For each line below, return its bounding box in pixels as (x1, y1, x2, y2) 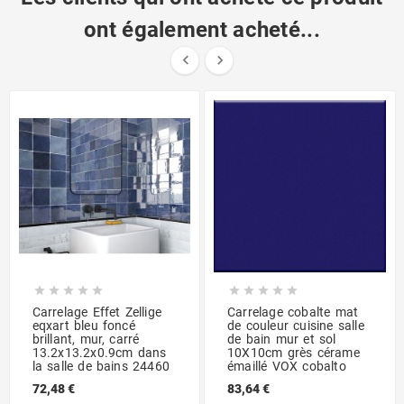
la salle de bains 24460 (32, 358, 170, 373)
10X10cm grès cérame (227, 344, 360, 360)
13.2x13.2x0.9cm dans (32, 344, 167, 360)
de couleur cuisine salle (227, 317, 364, 333)
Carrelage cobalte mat (227, 304, 359, 319)
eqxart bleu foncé (32, 317, 135, 333)
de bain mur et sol (227, 331, 336, 346)
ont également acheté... (84, 17, 320, 43)
